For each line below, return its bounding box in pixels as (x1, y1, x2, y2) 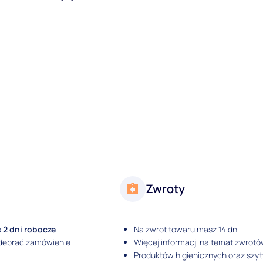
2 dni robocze (3, 223, 56, 235)
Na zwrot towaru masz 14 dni (134, 223, 240, 235)
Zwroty (146, 180, 186, 197)
